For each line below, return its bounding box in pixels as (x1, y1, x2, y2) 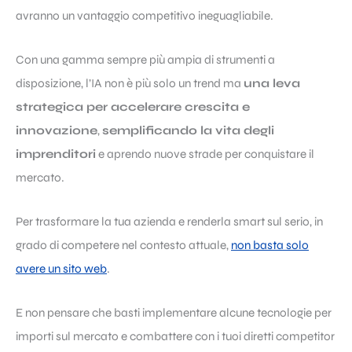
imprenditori (16, 147, 96, 162)
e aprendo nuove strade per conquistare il (96, 147, 314, 162)
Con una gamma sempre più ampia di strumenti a (16, 53, 275, 68)
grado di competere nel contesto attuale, (16, 238, 231, 253)
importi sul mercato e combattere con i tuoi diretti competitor (16, 329, 335, 344)
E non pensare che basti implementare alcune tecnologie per (16, 306, 332, 321)
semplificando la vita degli (102, 123, 274, 138)
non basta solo (231, 238, 309, 253)
